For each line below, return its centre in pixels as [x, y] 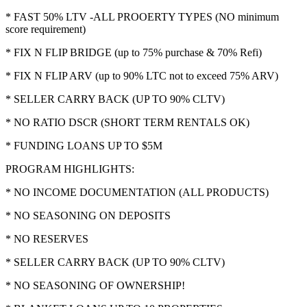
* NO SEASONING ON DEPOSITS [88, 215]
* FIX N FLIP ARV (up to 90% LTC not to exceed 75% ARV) [142, 75]
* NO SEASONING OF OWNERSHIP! [95, 285]
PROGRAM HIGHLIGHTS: [70, 169]
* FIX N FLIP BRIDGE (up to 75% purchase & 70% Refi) [134, 52]
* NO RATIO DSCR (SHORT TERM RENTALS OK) [127, 122]
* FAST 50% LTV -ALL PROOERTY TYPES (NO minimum [142, 16]
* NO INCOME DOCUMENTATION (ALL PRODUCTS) [137, 192]
